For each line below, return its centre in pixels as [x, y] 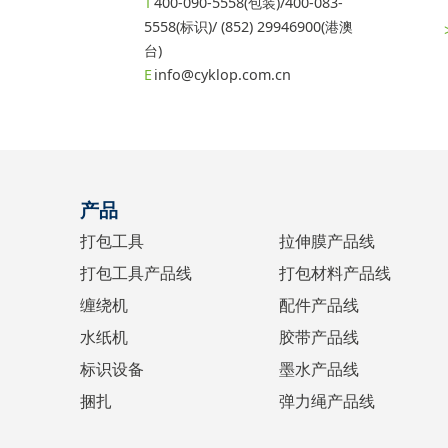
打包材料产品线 [335, 273]
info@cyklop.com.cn [222, 75]
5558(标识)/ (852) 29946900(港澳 [248, 27]
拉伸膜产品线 [327, 241]
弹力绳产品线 [327, 401]
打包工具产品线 [135, 273]
